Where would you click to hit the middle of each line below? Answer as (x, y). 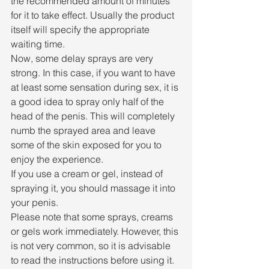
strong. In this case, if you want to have (94, 73)
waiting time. (38, 44)
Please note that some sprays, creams (93, 217)
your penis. (35, 202)
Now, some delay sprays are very (83, 58)
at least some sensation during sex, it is (96, 87)
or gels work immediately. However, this (96, 231)
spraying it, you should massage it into (94, 188)
